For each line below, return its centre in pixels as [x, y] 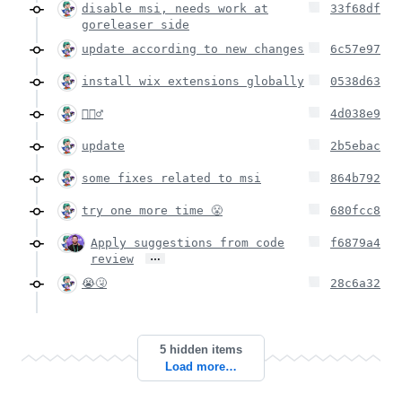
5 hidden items [201, 350]
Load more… [201, 367]
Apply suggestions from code [188, 243]
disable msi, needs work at [175, 9]
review [112, 259]
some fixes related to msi [171, 179]
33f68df [355, 9]
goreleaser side [135, 25]
